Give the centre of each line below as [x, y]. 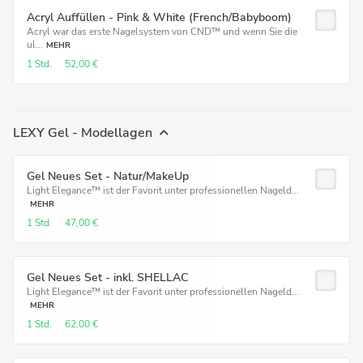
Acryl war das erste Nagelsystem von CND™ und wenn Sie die [162, 32]
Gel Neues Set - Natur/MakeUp [108, 176]
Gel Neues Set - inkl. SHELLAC [107, 278]
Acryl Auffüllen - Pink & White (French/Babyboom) [159, 17]
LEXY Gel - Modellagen [83, 133]
